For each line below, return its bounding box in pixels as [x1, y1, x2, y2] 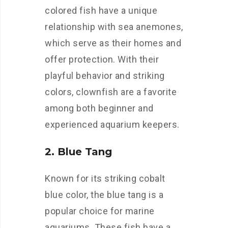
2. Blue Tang [45, 145, 112, 158]
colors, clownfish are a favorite [45, 86, 177, 97]
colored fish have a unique [45, 5, 157, 16]
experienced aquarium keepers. [45, 119, 180, 130]
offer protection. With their [45, 53, 159, 65]
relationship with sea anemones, [45, 21, 183, 32]
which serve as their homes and [45, 37, 181, 48]
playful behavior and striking [45, 70, 165, 81]
